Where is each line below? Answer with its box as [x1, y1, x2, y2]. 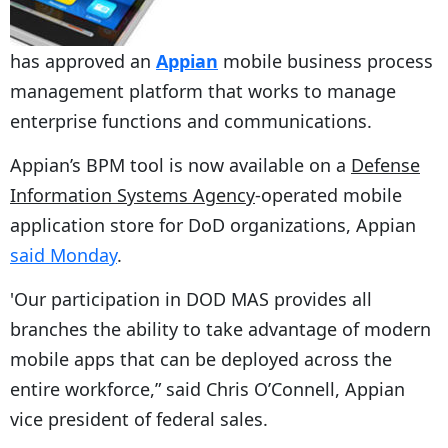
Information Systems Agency [10, 182, 255, 207]
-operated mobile [255, 182, 402, 207]
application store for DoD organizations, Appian [10, 212, 416, 237]
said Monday [10, 242, 117, 267]
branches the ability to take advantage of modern [10, 316, 431, 341]
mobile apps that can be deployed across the [10, 346, 392, 371]
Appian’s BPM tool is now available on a [10, 152, 351, 177]
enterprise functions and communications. [10, 108, 372, 133]
